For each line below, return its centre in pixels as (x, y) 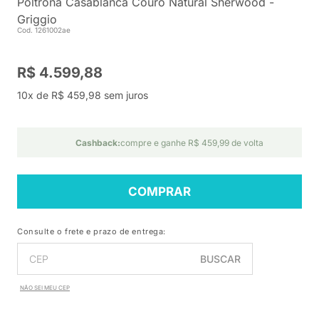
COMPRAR (159, 192)
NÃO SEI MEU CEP (45, 288)
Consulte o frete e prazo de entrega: (91, 231)
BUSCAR (220, 259)
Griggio (37, 19)
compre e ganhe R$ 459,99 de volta (192, 143)
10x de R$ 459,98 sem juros (83, 95)
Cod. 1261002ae (44, 30)
